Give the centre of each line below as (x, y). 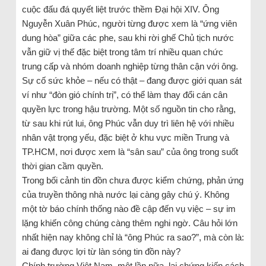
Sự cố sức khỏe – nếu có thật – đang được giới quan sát (132, 80)
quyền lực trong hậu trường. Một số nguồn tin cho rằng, (129, 109)
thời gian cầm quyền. (62, 166)
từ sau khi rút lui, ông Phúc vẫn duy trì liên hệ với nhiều (128, 123)
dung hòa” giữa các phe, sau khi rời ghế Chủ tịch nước (128, 37)
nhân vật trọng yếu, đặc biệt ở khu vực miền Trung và (125, 137)
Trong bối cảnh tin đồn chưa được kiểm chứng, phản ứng (132, 180)
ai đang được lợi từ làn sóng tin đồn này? (101, 251)
